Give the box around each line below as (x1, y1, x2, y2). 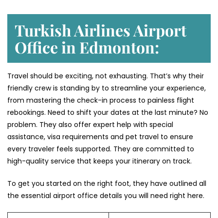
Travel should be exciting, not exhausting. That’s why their (7, 71, 204, 81)
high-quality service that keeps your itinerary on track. (7, 156, 194, 166)
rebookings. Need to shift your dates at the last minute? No (7, 107, 208, 117)
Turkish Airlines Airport (15, 19, 186, 40)
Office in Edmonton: (15, 36, 159, 57)
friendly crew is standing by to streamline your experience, (7, 83, 206, 93)
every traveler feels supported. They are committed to (7, 144, 194, 154)
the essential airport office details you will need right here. (7, 190, 204, 200)
